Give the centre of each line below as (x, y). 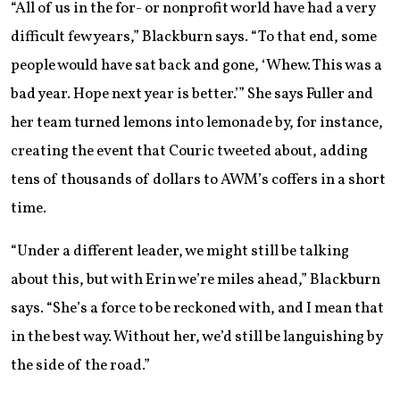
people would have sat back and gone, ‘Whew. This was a (196, 65)
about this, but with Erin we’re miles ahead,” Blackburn (196, 279)
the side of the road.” (80, 365)
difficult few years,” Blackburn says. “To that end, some (194, 37)
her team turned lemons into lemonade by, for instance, (197, 122)
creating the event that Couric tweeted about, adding (189, 151)
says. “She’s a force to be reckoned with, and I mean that (197, 308)
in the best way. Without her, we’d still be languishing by (196, 337)
